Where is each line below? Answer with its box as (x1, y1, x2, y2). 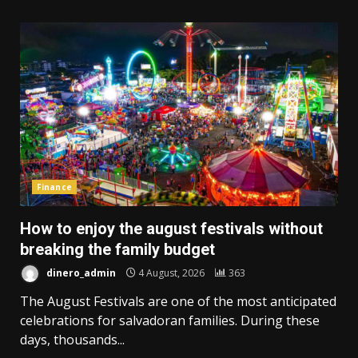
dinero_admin (44, 265, 116, 280)
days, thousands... (20, 331, 125, 349)
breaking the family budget (20, 240, 215, 260)
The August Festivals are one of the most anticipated (20, 292, 336, 311)
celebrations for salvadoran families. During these (20, 312, 320, 330)
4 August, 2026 (136, 265, 207, 280)
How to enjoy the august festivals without (20, 219, 323, 239)
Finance (37, 181, 72, 193)
